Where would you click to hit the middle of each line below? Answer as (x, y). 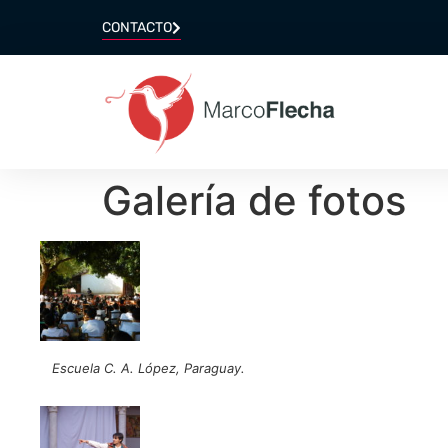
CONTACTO (137, 27)
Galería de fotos (254, 200)
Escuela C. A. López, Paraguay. (148, 367)
